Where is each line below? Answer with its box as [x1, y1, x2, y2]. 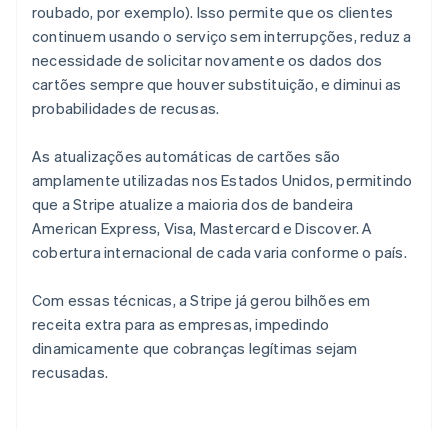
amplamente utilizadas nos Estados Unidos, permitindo [32, 170, 413, 191]
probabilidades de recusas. [32, 98, 220, 119]
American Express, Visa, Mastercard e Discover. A [32, 218, 373, 239]
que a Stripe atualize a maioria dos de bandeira [32, 194, 354, 215]
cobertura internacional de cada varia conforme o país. [32, 242, 407, 263]
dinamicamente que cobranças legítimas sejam [32, 338, 358, 359]
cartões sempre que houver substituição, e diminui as [32, 74, 402, 95]
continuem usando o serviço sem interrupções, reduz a [32, 26, 412, 47]
